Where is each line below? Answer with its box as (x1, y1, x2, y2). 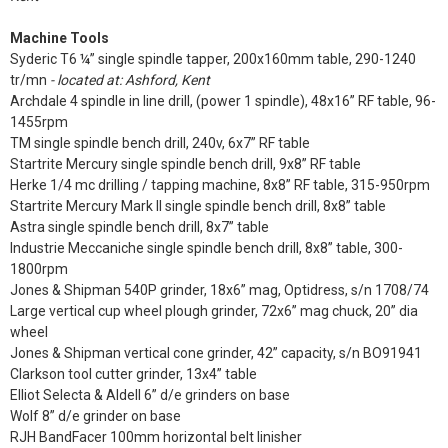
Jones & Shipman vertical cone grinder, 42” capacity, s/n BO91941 (10, 345, 422, 361)
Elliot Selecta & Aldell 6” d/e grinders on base (10, 387, 290, 403)
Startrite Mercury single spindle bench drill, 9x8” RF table (10, 156, 361, 172)
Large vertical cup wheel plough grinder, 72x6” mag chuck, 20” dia (10, 303, 418, 319)
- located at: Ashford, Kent (50, 72, 210, 88)
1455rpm (10, 114, 68, 130)
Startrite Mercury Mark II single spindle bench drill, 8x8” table (10, 198, 386, 214)
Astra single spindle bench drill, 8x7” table (10, 219, 269, 235)
